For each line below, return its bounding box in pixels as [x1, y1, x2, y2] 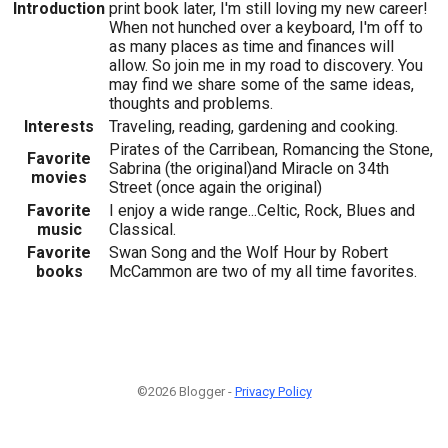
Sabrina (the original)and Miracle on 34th [109, 159, 389, 179]
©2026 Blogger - [136, 384, 235, 400]
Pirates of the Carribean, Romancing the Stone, [109, 140, 433, 160]
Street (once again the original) [109, 178, 322, 198]
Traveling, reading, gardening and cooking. [109, 117, 398, 137]
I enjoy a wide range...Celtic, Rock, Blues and [109, 201, 415, 221]
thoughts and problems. [109, 94, 273, 114]
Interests [24, 117, 94, 137]
